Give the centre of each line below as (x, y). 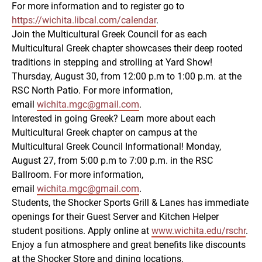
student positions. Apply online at (82, 231)
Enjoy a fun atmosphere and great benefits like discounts (129, 245)
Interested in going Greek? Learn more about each (114, 119)
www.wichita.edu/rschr (199, 231)
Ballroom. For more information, (77, 175)
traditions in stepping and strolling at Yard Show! (112, 63)
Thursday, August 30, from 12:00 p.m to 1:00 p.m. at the (127, 77)
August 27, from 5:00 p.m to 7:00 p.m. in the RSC (112, 161)
